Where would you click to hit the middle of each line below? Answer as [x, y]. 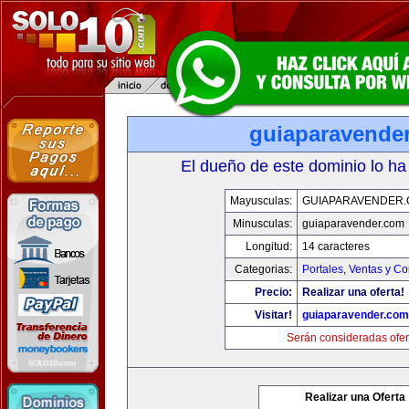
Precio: [273, 292]
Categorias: [263, 269]
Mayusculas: [261, 201]
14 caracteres [336, 246]
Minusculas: [262, 224]
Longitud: [269, 246]
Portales [323, 269]
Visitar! [273, 315]
